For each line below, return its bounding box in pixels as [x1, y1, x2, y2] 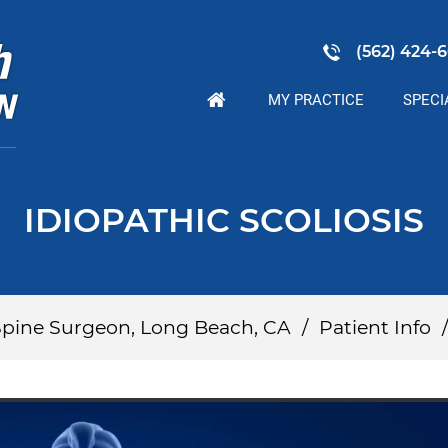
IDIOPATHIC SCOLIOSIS [24, 200, 424, 240]
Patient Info [319, 316, 431, 339]
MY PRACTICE [268, 91, 365, 109]
